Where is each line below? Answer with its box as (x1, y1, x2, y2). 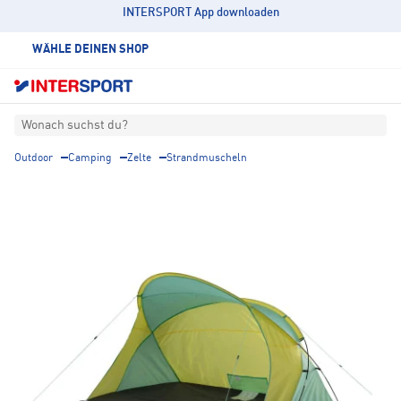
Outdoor (14, 153, 53, 165)
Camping (68, 153, 112, 165)
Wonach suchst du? (21, 119, 128, 132)
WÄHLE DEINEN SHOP (32, 44, 149, 55)
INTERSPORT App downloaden (122, 7, 279, 19)
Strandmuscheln (166, 153, 247, 165)
